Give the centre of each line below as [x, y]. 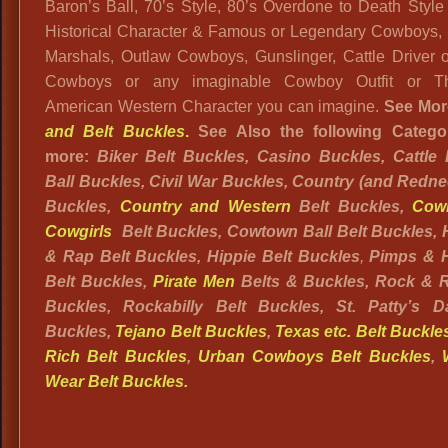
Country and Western [205, 206]
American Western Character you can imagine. [215, 106]
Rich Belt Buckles [116, 356]
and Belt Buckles [115, 131]
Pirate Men [193, 281]
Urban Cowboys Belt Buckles [314, 356]
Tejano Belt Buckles [191, 331]
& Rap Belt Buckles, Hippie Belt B [177, 256]
